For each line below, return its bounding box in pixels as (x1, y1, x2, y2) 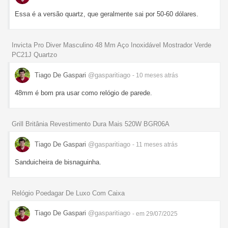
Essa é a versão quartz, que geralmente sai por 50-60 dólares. (15, 10, 198, 18)
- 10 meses (132, 71, 164, 79)
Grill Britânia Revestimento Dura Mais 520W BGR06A (12, 120, 169, 128)
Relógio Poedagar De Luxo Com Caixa (12, 189, 125, 197)
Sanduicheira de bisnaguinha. (15, 158, 101, 166)
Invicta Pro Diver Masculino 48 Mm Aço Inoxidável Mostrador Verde (12, 41, 211, 49)
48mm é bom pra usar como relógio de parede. (15, 89, 152, 97)
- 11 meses (132, 140, 164, 148)
